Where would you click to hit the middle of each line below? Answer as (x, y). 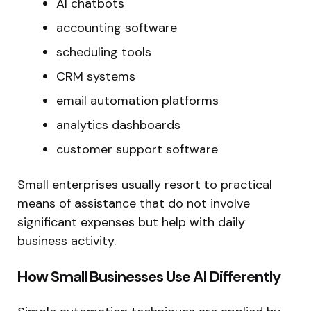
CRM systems (96, 76)
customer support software (137, 149)
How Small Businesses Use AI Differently (149, 276)
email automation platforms (137, 100)
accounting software (117, 27)
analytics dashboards (118, 125)
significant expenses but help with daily (131, 222)
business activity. (67, 241)
